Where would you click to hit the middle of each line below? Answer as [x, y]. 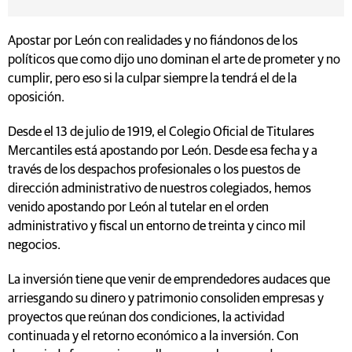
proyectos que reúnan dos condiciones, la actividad [146, 317]
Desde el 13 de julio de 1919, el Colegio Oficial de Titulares [161, 132]
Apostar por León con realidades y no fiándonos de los [153, 41]
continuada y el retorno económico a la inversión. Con [153, 336]
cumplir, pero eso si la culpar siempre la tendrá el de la [152, 79]
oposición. [36, 97]
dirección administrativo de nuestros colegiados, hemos [159, 189]
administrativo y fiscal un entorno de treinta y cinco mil [157, 226]
